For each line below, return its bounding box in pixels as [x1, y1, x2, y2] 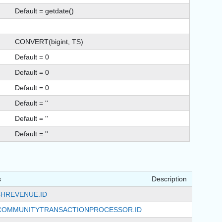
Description [152, 175, 187, 183]
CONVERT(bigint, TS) [15, 38, 83, 46]
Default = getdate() [15, 7, 74, 15]
